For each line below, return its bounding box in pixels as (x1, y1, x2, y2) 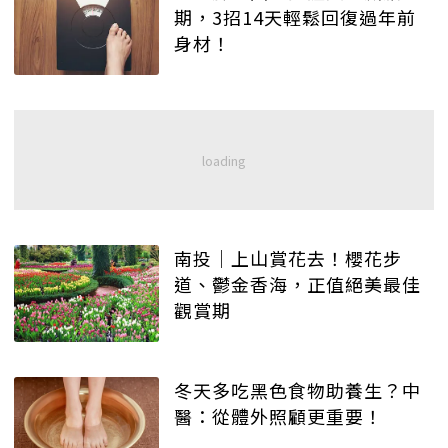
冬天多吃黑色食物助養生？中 (174, 376, 421, 403)
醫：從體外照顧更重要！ (174, 402, 383, 429)
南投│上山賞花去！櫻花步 (174, 244, 402, 271)
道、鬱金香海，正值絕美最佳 (174, 270, 421, 297)
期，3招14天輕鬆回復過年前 (174, 4, 416, 31)
